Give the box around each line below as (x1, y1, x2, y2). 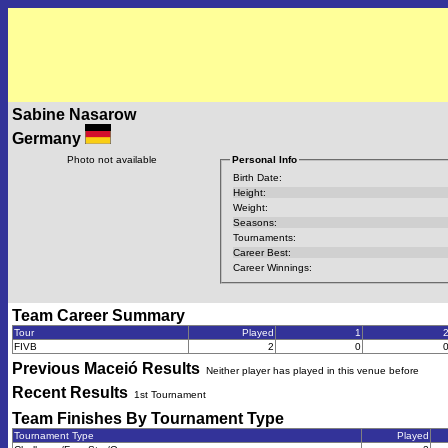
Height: (232, 186, 266, 198)
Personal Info (231, 154, 297, 165)
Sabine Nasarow (12, 106, 136, 123)
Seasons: (232, 216, 277, 228)
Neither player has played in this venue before (206, 365, 419, 376)
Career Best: (232, 246, 291, 258)
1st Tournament (134, 389, 206, 400)
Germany (12, 130, 85, 147)
